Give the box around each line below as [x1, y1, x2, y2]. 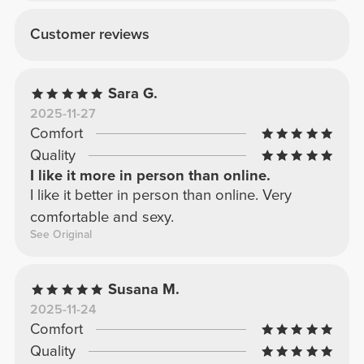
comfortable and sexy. [29, 208, 174, 227]
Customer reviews [29, 25, 149, 44]
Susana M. [108, 280, 180, 299]
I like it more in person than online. [29, 167, 271, 185]
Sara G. [108, 84, 158, 103]
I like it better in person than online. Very [29, 186, 292, 205]
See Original [29, 227, 92, 242]
